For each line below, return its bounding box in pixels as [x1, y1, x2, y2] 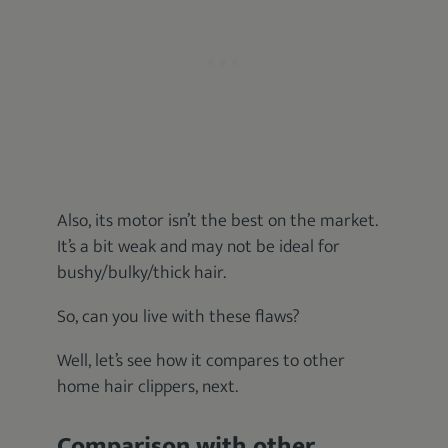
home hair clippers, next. [57, 371, 239, 402]
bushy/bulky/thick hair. [57, 257, 227, 288]
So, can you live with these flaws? [57, 301, 301, 332]
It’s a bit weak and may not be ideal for [57, 231, 341, 262]
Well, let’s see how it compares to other [57, 345, 346, 376]
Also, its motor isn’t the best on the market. [57, 205, 379, 236]
